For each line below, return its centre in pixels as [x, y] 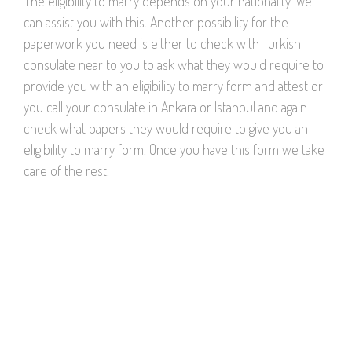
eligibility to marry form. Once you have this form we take [174, 149]
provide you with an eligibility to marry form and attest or [173, 85]
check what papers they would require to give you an [166, 128]
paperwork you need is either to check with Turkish [162, 43]
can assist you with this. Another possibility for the [156, 22]
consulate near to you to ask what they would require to [174, 64]
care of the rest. [66, 170]
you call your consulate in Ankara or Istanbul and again [165, 106]
